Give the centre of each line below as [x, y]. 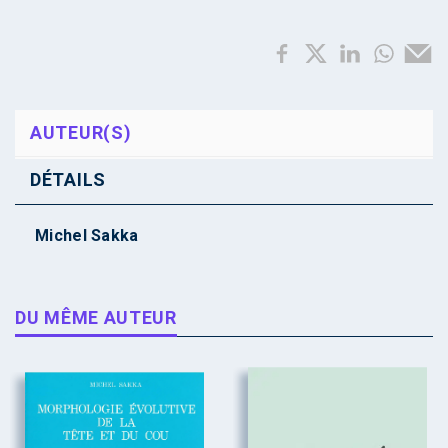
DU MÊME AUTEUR [96, 317]
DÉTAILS [68, 179]
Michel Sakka [87, 235]
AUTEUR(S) [81, 132]
